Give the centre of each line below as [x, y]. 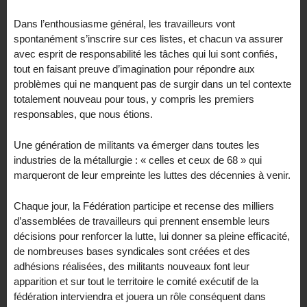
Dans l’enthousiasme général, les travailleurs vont [124, 24]
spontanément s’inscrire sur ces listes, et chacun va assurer [148, 39]
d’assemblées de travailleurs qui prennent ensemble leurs [142, 221]
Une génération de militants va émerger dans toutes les [137, 145]
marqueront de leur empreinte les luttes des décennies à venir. [152, 175]
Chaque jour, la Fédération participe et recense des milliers [144, 206]
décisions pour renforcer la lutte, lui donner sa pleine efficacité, [152, 236]
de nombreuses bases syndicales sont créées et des [132, 251]
